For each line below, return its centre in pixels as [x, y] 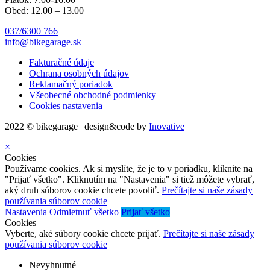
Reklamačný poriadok [71, 84]
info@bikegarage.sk [43, 42]
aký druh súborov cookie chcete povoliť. [83, 190]
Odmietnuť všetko [85, 212]
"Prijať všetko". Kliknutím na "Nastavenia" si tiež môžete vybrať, [130, 180]
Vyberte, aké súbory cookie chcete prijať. [84, 234]
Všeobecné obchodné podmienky [93, 95]
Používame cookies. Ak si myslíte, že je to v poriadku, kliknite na [129, 169]
